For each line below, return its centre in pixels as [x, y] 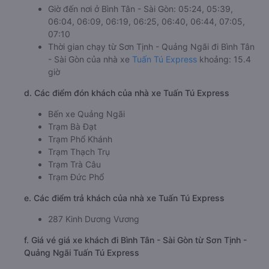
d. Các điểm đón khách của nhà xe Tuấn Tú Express [127, 92]
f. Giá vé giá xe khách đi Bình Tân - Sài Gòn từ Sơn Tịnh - [135, 240]
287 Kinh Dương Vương [94, 219]
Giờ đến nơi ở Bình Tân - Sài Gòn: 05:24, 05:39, [141, 8]
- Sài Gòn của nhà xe [90, 59]
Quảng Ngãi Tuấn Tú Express [82, 252]
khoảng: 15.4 [224, 59]
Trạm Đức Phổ [76, 177]
